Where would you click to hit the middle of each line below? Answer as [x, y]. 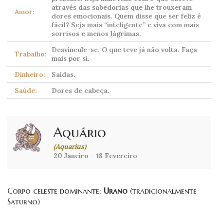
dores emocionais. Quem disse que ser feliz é [126, 16]
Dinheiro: [30, 75]
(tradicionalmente [162, 191]
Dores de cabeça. [81, 91]
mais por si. [71, 59]
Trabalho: [31, 54]
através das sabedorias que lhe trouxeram [122, 8]
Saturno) [24, 202]
